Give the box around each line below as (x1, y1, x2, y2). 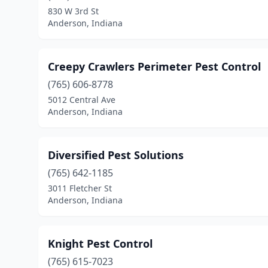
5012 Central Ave (48, 94, 115, 105)
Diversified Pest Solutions (48, 148, 184, 162)
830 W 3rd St (48, 5, 99, 17)
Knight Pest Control (48, 236, 153, 251)
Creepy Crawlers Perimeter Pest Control (48, 59, 261, 74)
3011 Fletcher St (48, 182, 112, 194)
